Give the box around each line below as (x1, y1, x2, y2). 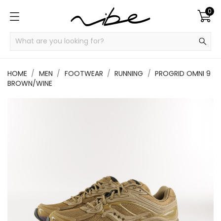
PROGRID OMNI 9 (155, 69, 211, 78)
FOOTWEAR (64, 69, 103, 78)
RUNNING (114, 69, 144, 78)
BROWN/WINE (7, 78, 52, 88)
